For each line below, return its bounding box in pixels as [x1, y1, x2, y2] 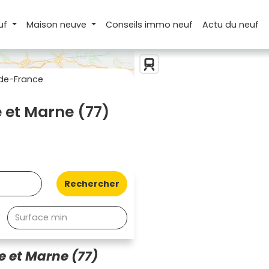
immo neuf [145, 18, 193, 31]
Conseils [106, 18, 145, 31]
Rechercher [64, 177, 119, 190]
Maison [26, 18, 60, 31]
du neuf [225, 18, 259, 31]
